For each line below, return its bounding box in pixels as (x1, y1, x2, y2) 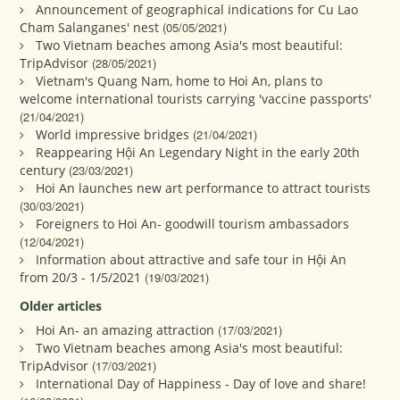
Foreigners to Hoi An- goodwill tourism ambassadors (36, 214, 350, 232)
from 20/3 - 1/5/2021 (20, 268, 142, 286)
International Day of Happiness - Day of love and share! (36, 374, 367, 392)
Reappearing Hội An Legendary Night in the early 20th (36, 143, 361, 161)
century (20, 161, 66, 179)
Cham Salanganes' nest (20, 18, 160, 36)
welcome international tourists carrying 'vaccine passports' (20, 89, 372, 107)
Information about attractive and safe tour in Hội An (36, 250, 347, 268)
